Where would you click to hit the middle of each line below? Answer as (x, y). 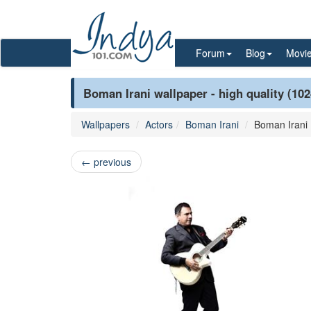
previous (111, 162)
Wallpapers (106, 124)
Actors (159, 124)
